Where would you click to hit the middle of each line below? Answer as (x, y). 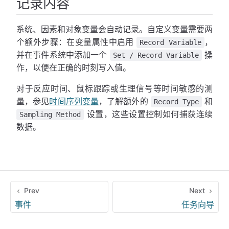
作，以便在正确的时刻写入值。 (74, 67)
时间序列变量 (74, 101)
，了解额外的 (125, 101)
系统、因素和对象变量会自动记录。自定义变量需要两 (114, 29)
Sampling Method (50, 114)
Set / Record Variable (156, 55)
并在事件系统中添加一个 (63, 54)
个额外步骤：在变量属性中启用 (77, 42)
